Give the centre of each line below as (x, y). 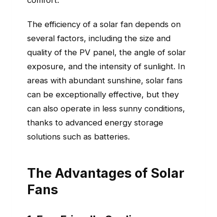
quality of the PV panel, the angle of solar (107, 53)
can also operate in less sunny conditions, (106, 109)
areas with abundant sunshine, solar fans (105, 81)
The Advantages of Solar (106, 173)
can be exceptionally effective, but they (103, 95)
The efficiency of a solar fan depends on (104, 24)
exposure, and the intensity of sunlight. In (106, 67)
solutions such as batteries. (78, 137)
